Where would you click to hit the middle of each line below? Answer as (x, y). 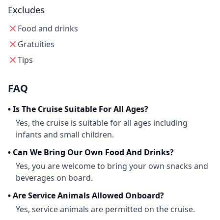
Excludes (26, 10)
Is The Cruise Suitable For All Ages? (81, 109)
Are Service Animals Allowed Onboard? (88, 195)
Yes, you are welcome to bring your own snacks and (112, 166)
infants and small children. (65, 135)
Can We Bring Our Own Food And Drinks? (93, 152)
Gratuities (36, 44)
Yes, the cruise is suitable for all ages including (102, 123)
